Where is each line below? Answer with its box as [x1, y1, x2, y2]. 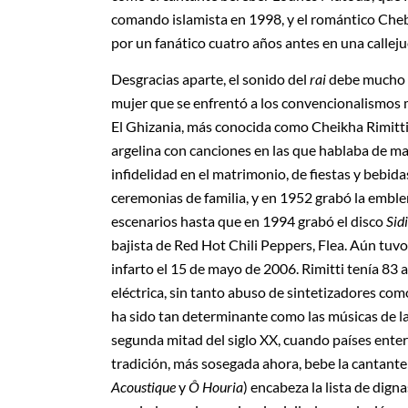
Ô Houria [186, 378, 243, 396]
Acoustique [111, 378, 178, 396]
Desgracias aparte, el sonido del [111, 70, 310, 88]
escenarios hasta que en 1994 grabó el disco [111, 212, 386, 230]
